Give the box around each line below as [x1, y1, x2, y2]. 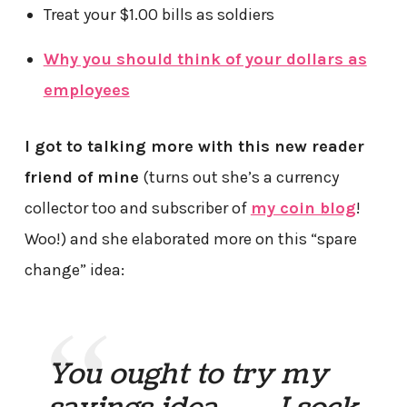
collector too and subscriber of [24, 198, 251, 219]
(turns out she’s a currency [138, 167, 339, 188]
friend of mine [24, 167, 139, 188]
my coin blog [250, 198, 356, 219]
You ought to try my [48, 354, 329, 395]
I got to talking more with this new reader [24, 136, 364, 157]
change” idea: [24, 260, 124, 281]
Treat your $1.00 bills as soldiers [43, 5, 274, 25]
